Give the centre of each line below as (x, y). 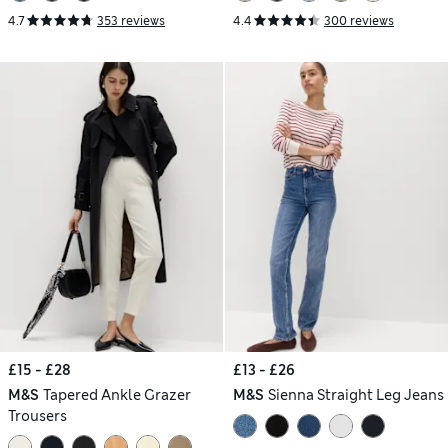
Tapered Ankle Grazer (116, 394)
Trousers (37, 415)
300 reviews (359, 20)
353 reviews (131, 20)
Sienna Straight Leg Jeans (355, 394)
